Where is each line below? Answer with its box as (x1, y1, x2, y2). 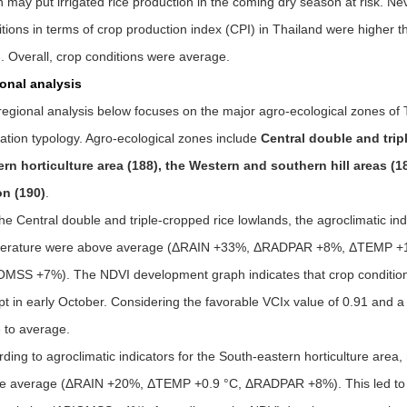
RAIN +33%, (179, 239, 253, 254)
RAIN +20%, (73, 375, 147, 391)
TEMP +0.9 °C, (154, 375, 245, 391)
